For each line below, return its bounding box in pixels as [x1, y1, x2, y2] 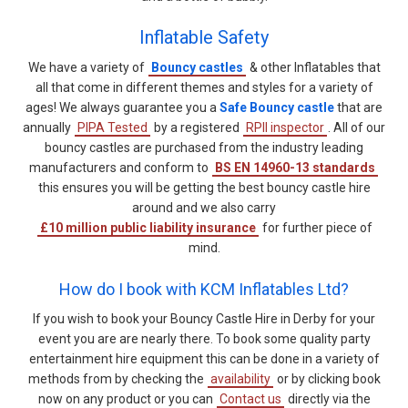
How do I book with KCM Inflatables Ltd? [59, 279, 349, 299]
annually [23, 119, 74, 135]
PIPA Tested [77, 119, 148, 135]
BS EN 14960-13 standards [215, 159, 375, 175]
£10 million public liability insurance [39, 219, 256, 235]
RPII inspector [246, 119, 324, 135]
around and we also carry [132, 199, 276, 215]
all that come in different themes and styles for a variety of [35, 79, 373, 95]
